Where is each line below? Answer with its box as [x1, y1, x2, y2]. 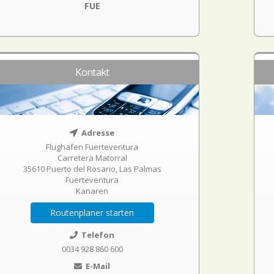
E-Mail [84, 261, 111, 272]
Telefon [80, 229, 115, 240]
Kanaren [76, 185, 109, 196]
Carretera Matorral [57, 152, 127, 163]
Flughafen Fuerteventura [46, 141, 139, 152]
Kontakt [75, 65, 109, 79]
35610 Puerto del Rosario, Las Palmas [23, 163, 161, 174]
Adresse [80, 127, 115, 138]
